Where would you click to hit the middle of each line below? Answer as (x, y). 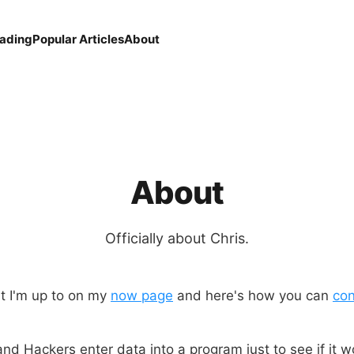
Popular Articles (78, 39)
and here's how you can (253, 296)
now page (142, 296)
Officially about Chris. (177, 238)
